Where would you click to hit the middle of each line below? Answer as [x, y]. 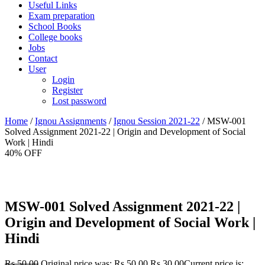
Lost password [79, 101]
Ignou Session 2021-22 [157, 121]
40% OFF [23, 153]
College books [55, 37]
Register [67, 90]
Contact [43, 58]
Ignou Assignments [71, 121]
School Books [55, 26]
